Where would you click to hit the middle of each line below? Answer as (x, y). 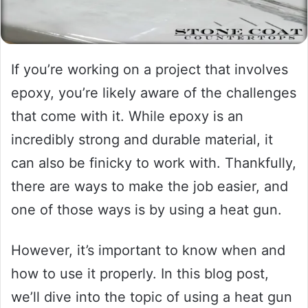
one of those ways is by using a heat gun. (146, 209)
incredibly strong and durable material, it (142, 139)
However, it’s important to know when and (148, 250)
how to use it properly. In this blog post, (140, 273)
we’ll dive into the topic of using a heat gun (152, 297)
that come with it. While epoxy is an (127, 116)
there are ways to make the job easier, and (150, 186)
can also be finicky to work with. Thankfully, (154, 163)
